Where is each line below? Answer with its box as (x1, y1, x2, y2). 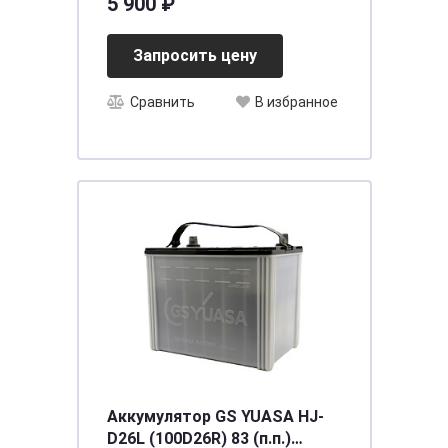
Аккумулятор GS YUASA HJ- (106, 407, 215, 426)
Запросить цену (132, 46, 257, 65)
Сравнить (129, 94, 195, 111)
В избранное (254, 94, 338, 111)
